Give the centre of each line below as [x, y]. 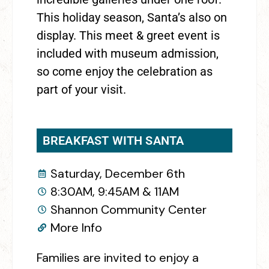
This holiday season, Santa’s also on [132, 17]
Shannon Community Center [128, 209]
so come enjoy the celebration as [125, 71]
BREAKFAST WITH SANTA [113, 140]
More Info [76, 227]
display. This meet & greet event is [128, 35]
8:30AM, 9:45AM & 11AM [114, 191]
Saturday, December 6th [117, 173]
